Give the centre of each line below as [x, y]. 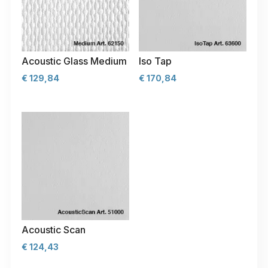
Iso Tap [155, 61]
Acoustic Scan [54, 229]
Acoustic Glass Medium [74, 61]
